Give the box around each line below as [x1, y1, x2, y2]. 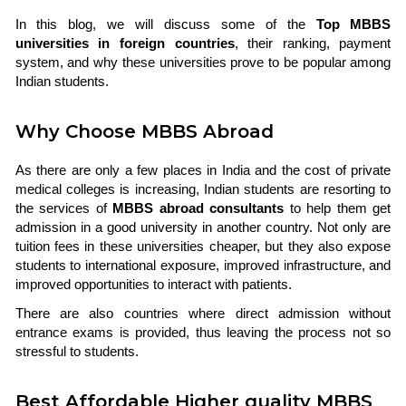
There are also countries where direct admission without [14, 305, 391, 321]
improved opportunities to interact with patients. [14, 276, 292, 292]
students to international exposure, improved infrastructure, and [14, 257, 391, 273]
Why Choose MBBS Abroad [14, 120, 274, 142]
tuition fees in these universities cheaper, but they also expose [14, 238, 391, 254]
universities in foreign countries [14, 35, 235, 51]
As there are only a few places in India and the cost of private [14, 162, 391, 178]
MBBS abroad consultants [112, 200, 285, 216]
